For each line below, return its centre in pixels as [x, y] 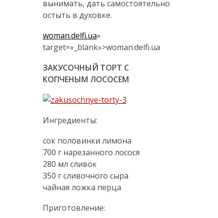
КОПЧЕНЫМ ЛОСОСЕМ [86, 80]
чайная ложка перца [82, 188]
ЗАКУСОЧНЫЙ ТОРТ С [86, 68]
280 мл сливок [70, 164]
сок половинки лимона [87, 141]
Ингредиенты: [70, 120]
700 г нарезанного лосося [91, 153]
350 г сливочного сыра [85, 176]
